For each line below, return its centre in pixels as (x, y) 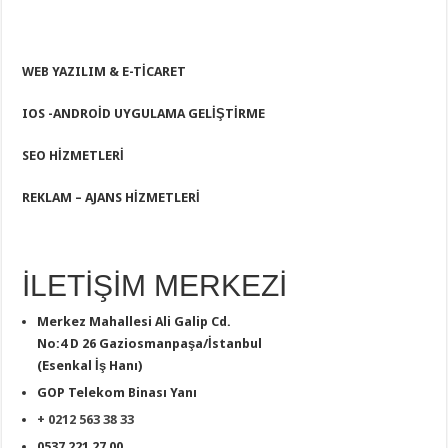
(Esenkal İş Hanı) (90, 365)
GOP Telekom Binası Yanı (117, 392)
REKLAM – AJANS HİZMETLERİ (111, 197)
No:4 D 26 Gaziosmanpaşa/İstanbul (150, 343)
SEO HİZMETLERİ (73, 155)
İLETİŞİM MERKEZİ (155, 285)
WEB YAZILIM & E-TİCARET (104, 71)
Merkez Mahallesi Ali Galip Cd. (134, 321)
